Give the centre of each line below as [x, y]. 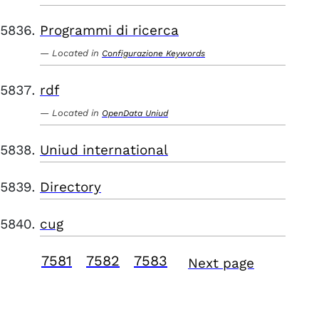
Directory [70, 187]
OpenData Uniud [135, 113]
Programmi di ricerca [109, 30]
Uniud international [104, 150]
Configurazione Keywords [153, 53]
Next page [221, 263]
